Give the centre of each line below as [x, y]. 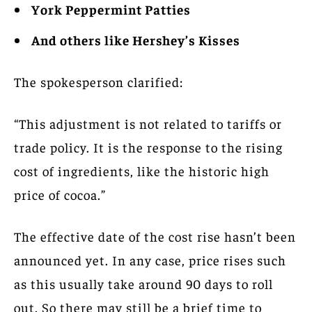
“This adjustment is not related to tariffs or [148, 123]
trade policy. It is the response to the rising [148, 147]
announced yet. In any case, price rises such [150, 259]
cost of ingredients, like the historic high [142, 170]
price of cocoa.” [60, 194]
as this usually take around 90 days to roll [143, 283]
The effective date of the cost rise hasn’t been [155, 236]
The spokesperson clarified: [99, 81]
